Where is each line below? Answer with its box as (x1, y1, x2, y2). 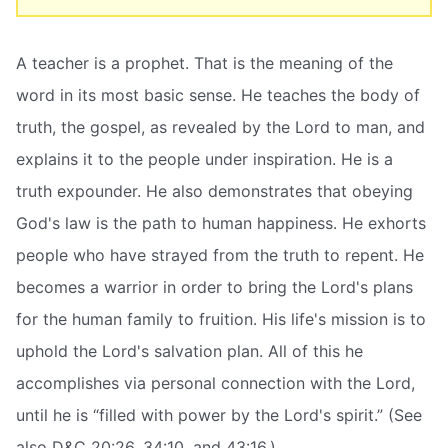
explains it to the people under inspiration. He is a (16, 149, 393, 170)
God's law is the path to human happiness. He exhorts (16, 213, 426, 234)
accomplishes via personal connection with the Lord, (16, 373, 415, 394)
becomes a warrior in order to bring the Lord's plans (16, 277, 413, 298)
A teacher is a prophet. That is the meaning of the (16, 53, 393, 74)
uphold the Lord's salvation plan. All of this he (16, 341, 363, 362)
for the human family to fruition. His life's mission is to (16, 309, 426, 330)
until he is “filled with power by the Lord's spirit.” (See (16, 405, 422, 426)
